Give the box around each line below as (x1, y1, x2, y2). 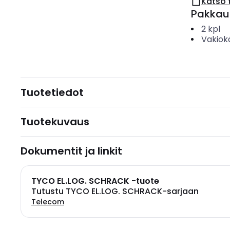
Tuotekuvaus (21, 114, 89, 129)
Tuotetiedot (21, 85, 84, 100)
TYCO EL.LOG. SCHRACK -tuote (31, 175, 159, 187)
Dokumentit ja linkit (21, 144, 122, 158)
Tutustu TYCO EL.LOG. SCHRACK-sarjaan (31, 185, 199, 197)
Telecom (31, 197, 64, 207)
